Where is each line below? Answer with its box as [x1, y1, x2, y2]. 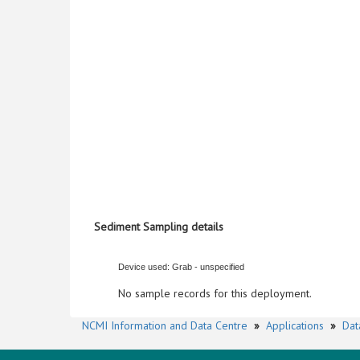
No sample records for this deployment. [118, 286, 312, 301]
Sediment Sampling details [94, 219, 223, 234]
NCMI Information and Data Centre [82, 318, 247, 333]
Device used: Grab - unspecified [118, 262, 244, 272]
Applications [266, 318, 324, 333]
